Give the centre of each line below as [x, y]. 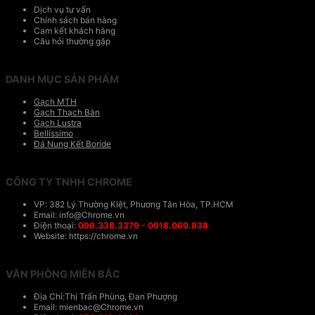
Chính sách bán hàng [75, 20]
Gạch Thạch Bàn [67, 112]
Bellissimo [53, 134]
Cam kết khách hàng [75, 31]
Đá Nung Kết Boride [72, 144]
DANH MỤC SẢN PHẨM [62, 79]
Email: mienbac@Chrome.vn [89, 307]
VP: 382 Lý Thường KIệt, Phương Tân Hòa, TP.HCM [134, 205]
